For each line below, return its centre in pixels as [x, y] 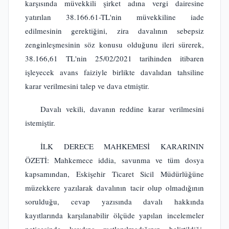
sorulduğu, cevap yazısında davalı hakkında [114, 201]
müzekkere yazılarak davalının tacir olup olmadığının [114, 188]
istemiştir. [40, 123]
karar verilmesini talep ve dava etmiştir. [87, 86]
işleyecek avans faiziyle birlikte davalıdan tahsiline [114, 72]
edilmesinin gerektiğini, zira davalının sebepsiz [114, 30]
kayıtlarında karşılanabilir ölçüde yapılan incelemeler [114, 215]
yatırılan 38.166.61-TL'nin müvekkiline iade [114, 17]
